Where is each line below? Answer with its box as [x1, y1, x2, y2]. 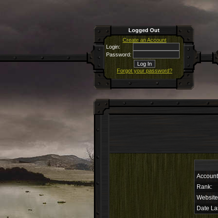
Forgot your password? [117, 68, 172, 73]
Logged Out [128, 27, 160, 33]
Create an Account [123, 37, 166, 43]
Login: [106, 44, 120, 50]
